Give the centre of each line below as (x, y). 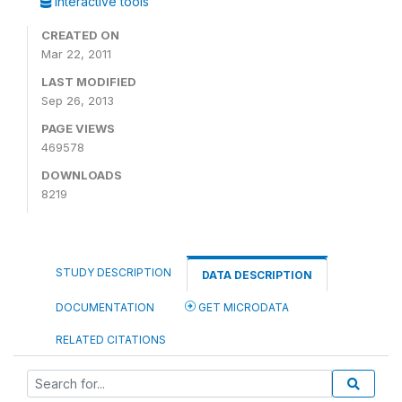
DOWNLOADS (82, 175)
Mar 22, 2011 (76, 54)
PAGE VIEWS (78, 128)
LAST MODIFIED (89, 82)
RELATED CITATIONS (111, 340)
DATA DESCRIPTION (257, 275)
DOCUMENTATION (105, 307)
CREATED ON (80, 35)
